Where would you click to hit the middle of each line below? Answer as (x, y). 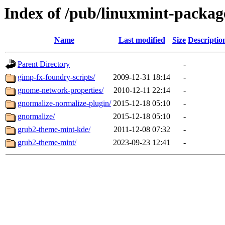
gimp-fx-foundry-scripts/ (56, 77)
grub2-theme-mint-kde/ (54, 130)
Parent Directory (44, 64)
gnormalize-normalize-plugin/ (64, 103)
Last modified (142, 40)
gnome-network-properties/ (61, 90)
